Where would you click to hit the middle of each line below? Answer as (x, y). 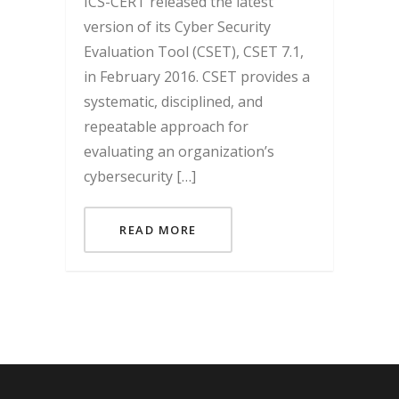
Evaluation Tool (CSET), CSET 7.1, (194, 52)
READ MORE (158, 230)
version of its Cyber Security (177, 27)
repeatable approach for (166, 127)
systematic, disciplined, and (173, 102)
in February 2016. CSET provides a (197, 77)
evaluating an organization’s (179, 152)
